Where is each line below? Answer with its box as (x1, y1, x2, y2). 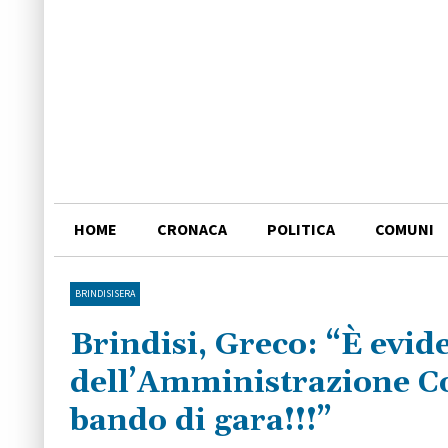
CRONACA (157, 219, 227, 241)
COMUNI (375, 219, 434, 241)
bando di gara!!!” (69, 402, 332, 440)
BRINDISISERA (74, 287, 135, 301)
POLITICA (267, 219, 335, 241)
